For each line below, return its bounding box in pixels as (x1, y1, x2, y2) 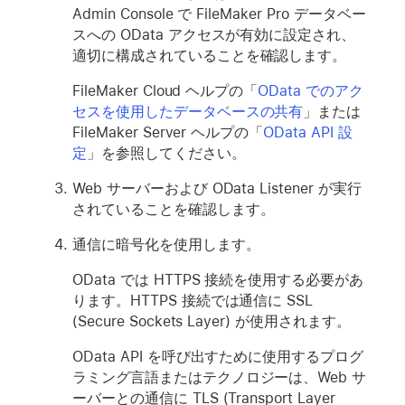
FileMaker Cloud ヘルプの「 (72, 81, 259, 99)
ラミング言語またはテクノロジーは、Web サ (72, 368, 367, 386)
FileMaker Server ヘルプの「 (72, 123, 264, 141)
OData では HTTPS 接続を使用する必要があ (72, 270, 364, 288)
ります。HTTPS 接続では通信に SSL (72, 291, 314, 309)
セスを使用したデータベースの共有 (72, 102, 304, 120)
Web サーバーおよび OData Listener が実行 (72, 179, 362, 197)
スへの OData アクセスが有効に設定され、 (72, 25, 356, 43)
